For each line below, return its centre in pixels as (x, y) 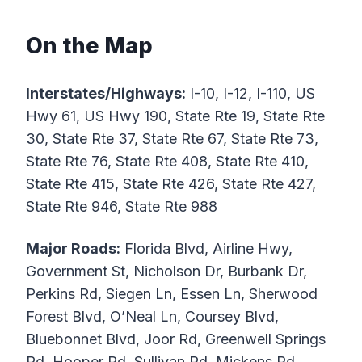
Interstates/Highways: (106, 94)
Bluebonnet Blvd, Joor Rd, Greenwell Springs (176, 339)
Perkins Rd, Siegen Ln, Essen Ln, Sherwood (172, 294)
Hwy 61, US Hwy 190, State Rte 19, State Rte (175, 116)
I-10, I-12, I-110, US (250, 94)
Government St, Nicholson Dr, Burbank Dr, (166, 271)
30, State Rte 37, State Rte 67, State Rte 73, (172, 139)
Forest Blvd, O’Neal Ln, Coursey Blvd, (152, 317)
